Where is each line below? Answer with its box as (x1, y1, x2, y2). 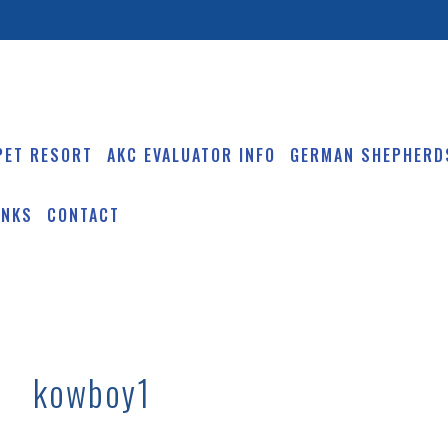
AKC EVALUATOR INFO (106, 142, 276, 167)
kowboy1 (33, 365, 151, 418)
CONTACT (46, 202, 120, 227)
